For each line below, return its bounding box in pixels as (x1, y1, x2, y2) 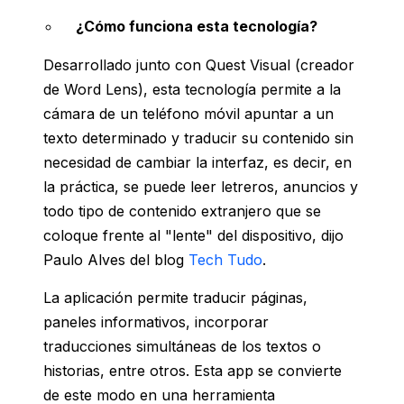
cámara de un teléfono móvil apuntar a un (43, 105, 334, 124)
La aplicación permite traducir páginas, (43, 289, 308, 308)
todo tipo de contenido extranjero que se (43, 202, 321, 221)
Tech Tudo (188, 251, 262, 270)
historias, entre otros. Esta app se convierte (43, 362, 342, 381)
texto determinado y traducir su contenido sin (43, 129, 353, 148)
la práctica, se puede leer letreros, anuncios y (43, 178, 358, 197)
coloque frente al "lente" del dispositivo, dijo (43, 226, 344, 245)
